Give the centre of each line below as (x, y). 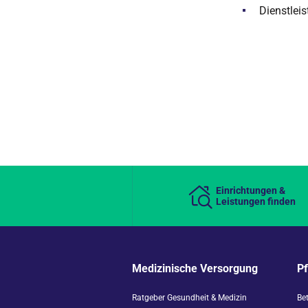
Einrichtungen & (251, 190)
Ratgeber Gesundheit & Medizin (189, 298)
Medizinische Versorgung (195, 268)
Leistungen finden (256, 201)
